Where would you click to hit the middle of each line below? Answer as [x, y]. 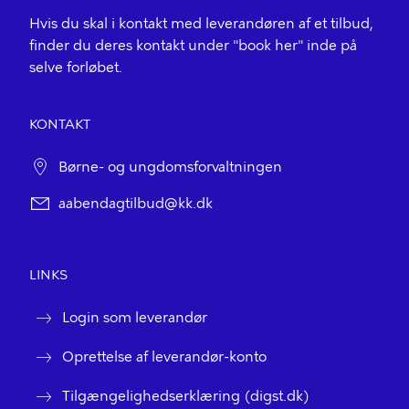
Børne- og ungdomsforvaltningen [170, 167]
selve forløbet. [76, 68]
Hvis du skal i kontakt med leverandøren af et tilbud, [201, 24]
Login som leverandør [135, 318]
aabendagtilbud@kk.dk [136, 204]
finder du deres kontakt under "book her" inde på [193, 46]
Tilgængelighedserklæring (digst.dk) [186, 396]
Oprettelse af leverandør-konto [164, 357]
